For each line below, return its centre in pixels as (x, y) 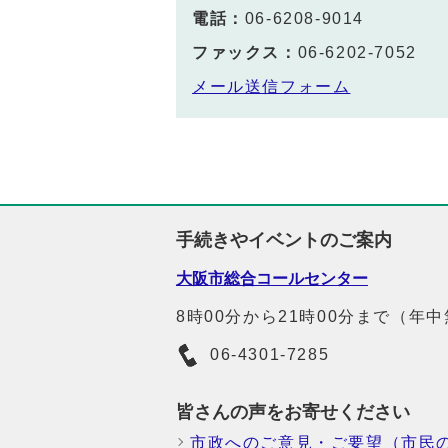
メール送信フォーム (271, 86)
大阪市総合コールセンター (272, 278)
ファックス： (245, 52)
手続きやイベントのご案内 (284, 240)
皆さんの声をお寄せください (293, 412)
